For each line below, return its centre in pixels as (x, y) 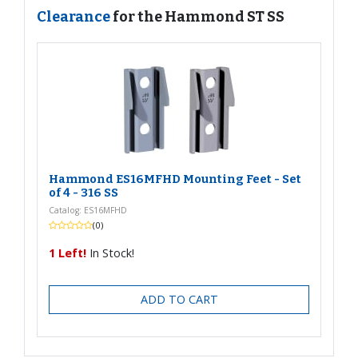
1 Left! (68, 253)
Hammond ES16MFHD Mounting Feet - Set (175, 179)
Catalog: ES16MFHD (88, 210)
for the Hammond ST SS (199, 16)
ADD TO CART (179, 300)
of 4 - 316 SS (84, 193)
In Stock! (111, 253)
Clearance (75, 16)
